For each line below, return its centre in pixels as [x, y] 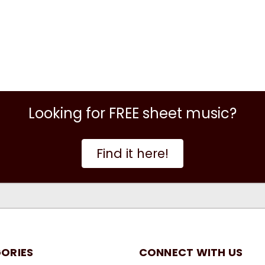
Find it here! [132, 154]
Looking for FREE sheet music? [132, 114]
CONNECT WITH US [191, 253]
